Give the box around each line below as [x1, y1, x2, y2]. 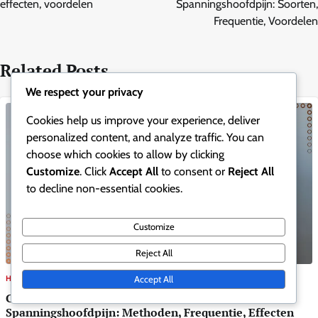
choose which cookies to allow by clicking [26, 147, 224, 161]
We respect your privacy [26, 84, 143, 99]
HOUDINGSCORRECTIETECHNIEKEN [6, 273, 142, 284]
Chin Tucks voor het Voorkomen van [6, 290, 204, 307]
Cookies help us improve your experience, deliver [26, 113, 260, 127]
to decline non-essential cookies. [26, 181, 182, 195]
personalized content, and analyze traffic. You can [26, 130, 264, 144]
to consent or [158, 164, 228, 178]
